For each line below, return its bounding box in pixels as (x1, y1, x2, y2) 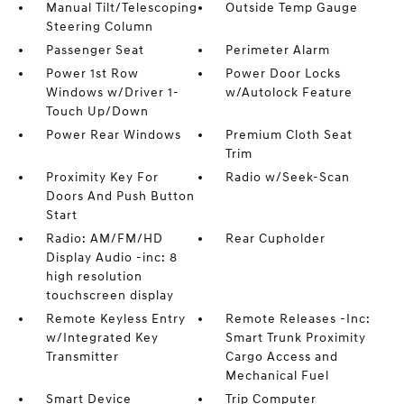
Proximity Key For (45, 170, 159, 185)
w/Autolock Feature (225, 85, 353, 100)
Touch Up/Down (45, 104, 149, 119)
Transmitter (45, 349, 119, 364)
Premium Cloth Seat (225, 127, 353, 142)
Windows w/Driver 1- (45, 85, 179, 100)
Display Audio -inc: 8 (45, 250, 178, 265)
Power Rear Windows (45, 127, 181, 142)
